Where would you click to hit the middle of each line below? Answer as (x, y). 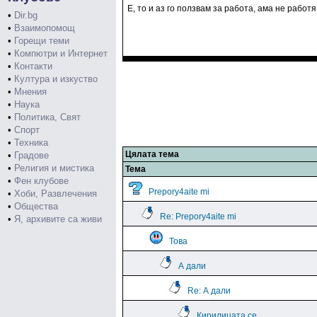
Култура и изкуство (56, 79)
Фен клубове (41, 181)
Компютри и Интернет (61, 53)
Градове (31, 155)
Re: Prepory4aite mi (198, 217)
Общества (36, 206)
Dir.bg (26, 15)
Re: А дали (209, 291)
